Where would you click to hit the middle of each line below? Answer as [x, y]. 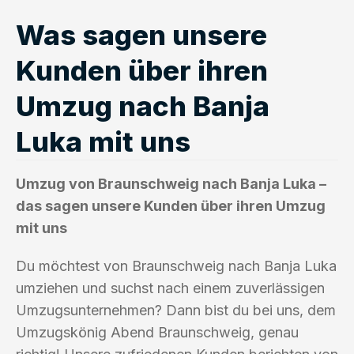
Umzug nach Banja [143, 105]
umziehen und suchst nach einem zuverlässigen [170, 288]
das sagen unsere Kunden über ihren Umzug [171, 205]
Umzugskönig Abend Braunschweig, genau [157, 332]
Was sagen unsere [141, 34]
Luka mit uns [103, 141]
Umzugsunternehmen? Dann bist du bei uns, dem [176, 310]
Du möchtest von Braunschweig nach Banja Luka [176, 265]
